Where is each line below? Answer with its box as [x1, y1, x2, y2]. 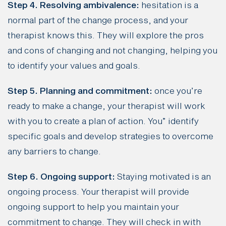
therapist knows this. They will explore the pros [8, 32, 204, 41]
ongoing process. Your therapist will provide [8, 188, 189, 197]
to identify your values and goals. [8, 62, 140, 71]
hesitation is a [139, 2, 198, 11]
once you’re [152, 87, 202, 96]
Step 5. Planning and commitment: [8, 87, 152, 96]
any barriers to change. [8, 148, 101, 157]
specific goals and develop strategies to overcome [8, 133, 213, 142]
